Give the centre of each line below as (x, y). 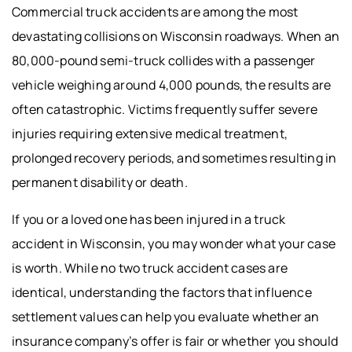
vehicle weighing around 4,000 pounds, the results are (172, 84)
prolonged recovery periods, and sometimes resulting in (174, 158)
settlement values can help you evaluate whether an (166, 316)
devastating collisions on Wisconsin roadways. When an (176, 36)
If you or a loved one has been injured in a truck (149, 219)
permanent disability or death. (100, 182)
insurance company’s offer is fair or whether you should (175, 341)
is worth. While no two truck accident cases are (150, 268)
